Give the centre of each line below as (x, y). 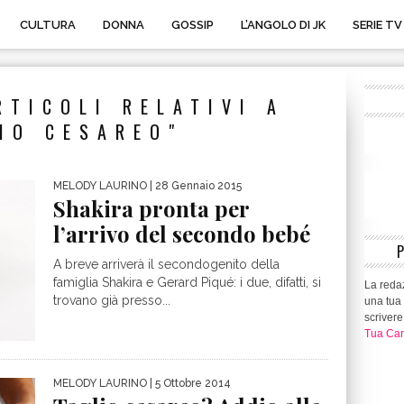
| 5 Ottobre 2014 (189, 384)
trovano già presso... (112, 300)
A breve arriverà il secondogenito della (166, 264)
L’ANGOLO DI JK (283, 25)
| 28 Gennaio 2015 (194, 186)
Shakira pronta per (151, 208)
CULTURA (48, 25)
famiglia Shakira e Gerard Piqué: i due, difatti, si (187, 282)
